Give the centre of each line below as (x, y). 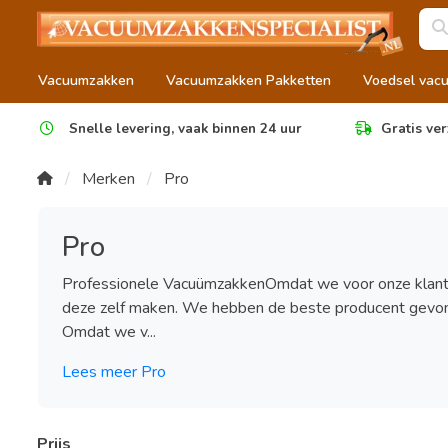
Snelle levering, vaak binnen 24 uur (183, 128)
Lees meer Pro (114, 372)
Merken (108, 179)
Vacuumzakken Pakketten (248, 80)
